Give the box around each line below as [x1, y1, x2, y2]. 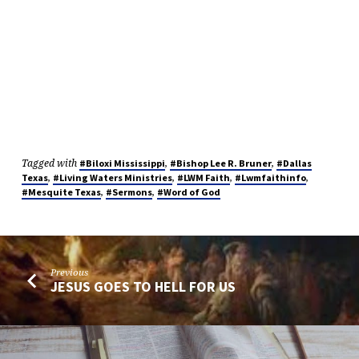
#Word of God [156, 185, 220, 198]
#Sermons [105, 185, 152, 198]
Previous [50, 265, 89, 278]
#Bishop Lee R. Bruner [169, 156, 272, 169]
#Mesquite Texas [21, 185, 101, 198]
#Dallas [276, 156, 312, 169]
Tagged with [21, 155, 79, 170]
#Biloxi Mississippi [79, 156, 165, 169]
